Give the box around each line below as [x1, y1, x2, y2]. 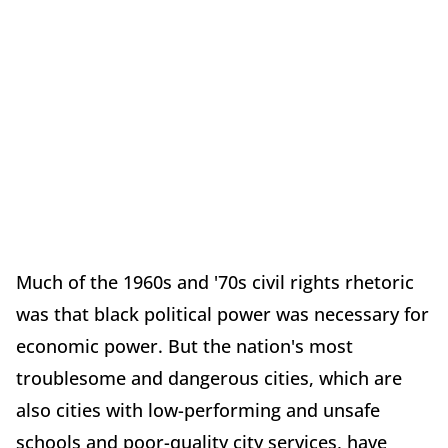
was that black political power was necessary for [16, 302, 429, 327]
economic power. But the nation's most [16, 334, 353, 359]
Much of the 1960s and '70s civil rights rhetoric [16, 270, 414, 295]
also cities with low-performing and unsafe [16, 398, 380, 423]
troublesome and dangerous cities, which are [16, 366, 402, 391]
